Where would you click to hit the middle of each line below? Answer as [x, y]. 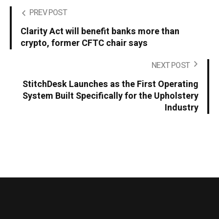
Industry [182, 108]
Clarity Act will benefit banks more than [100, 32]
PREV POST [48, 13]
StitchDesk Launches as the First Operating [110, 85]
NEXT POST [171, 66]
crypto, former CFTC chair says [84, 44]
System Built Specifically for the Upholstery [110, 96]
